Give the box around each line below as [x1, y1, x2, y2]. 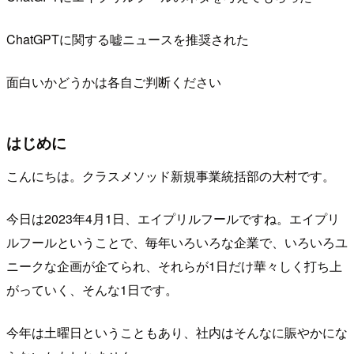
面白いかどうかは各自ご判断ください [6, 73, 221, 92]
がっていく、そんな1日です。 [6, 280, 178, 299]
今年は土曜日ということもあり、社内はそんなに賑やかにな [6, 322, 348, 341]
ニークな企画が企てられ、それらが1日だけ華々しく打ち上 [6, 256, 342, 275]
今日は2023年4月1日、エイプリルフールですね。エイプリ [6, 209, 340, 228]
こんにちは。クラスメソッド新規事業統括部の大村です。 [6, 166, 335, 185]
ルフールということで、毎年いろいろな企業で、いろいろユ [6, 232, 348, 251]
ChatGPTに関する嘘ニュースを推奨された [6, 30, 249, 49]
